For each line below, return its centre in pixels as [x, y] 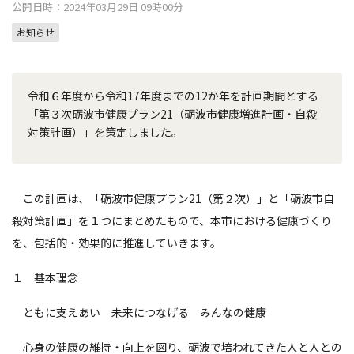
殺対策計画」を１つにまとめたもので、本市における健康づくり [172, 220]
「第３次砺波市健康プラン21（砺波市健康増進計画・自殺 [172, 114]
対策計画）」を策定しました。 [105, 132]
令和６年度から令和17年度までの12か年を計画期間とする [173, 96]
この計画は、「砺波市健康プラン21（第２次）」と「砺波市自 [173, 198]
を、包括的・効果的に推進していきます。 [117, 243]
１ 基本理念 [45, 277]
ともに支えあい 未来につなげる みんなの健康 [139, 312]
